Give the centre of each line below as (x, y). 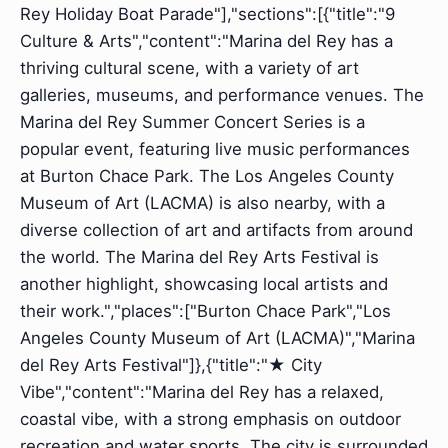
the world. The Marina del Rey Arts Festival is (199, 256)
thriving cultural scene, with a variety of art (189, 67)
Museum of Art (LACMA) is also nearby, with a (202, 202)
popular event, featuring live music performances (215, 148)
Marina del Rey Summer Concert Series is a (192, 121)
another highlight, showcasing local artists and (204, 283)
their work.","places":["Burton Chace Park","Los (205, 310)
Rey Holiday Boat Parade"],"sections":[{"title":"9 (207, 13)
